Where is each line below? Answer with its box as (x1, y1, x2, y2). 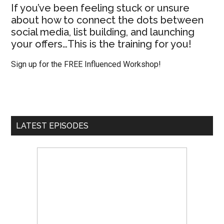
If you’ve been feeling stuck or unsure (11, 2, 190, 14)
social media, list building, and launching (11, 26, 195, 38)
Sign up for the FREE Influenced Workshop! (11, 59, 161, 69)
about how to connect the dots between (11, 14, 204, 26)
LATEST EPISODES (16, 121, 89, 130)
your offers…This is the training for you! (11, 38, 192, 50)
